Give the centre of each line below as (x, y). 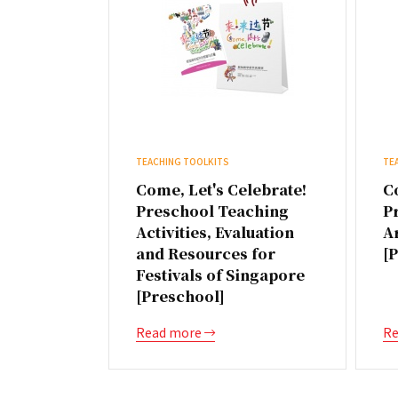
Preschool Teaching (212, 211)
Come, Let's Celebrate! (221, 190)
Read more (170, 332)
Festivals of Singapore (220, 275)
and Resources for (206, 254)
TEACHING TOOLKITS (183, 161)
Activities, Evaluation (215, 232)
